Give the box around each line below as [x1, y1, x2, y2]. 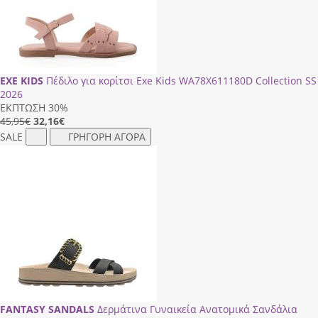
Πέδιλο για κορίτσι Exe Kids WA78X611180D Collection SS [46, 73, 317, 87]
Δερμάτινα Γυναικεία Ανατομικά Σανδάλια [97, 302, 297, 316]
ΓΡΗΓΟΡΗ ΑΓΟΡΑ [68, 129, 146, 143]
